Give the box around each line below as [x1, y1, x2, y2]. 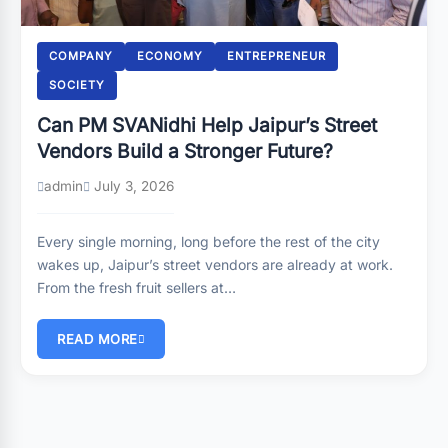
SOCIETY [49, 78, 105, 92]
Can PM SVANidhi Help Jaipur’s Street [37, 113, 377, 137]
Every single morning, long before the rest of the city [37, 233, 380, 250]
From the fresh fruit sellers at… [37, 279, 236, 296]
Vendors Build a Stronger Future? [37, 139, 333, 163]
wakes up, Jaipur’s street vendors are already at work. [37, 256, 393, 273]
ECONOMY [137, 49, 203, 63]
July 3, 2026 [90, 178, 174, 194]
